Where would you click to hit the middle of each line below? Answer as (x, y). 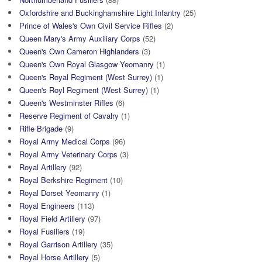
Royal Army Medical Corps (65, 142)
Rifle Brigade (41, 129)
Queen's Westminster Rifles (66, 103)
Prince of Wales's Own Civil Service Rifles (91, 26)
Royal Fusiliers (44, 232)
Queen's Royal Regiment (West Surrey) (86, 77)
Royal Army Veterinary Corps (68, 154)
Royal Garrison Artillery (58, 244)
